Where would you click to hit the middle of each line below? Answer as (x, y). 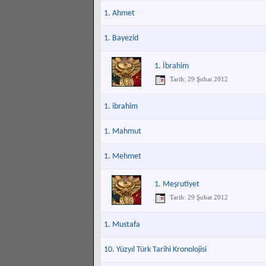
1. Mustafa (122, 225)
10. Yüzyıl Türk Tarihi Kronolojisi (155, 250)
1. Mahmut (123, 132)
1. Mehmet (123, 156)
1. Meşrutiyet (177, 184)
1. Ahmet (119, 13)
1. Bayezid (121, 38)
